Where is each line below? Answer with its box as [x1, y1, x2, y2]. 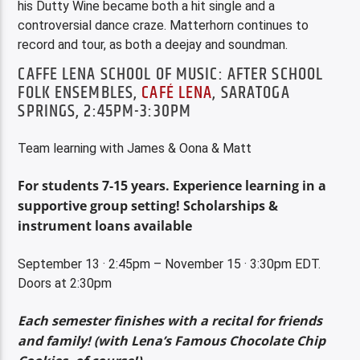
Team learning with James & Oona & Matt [18, 140, 252, 156]
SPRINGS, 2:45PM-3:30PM [18, 97, 192, 126]
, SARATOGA [212, 79, 290, 108]
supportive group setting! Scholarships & [18, 197, 279, 215]
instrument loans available [18, 217, 193, 235]
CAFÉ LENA [141, 79, 213, 108]
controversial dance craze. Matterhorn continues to [18, 18, 309, 33]
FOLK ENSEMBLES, [18, 79, 142, 108]
